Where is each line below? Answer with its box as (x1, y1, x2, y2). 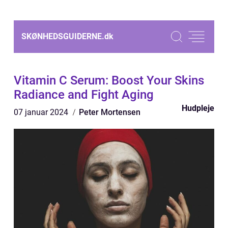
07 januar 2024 (14, 107, 70, 117)
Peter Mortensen (79, 107, 140, 117)
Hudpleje (182, 103, 214, 113)
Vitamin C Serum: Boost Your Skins (14, 73, 204, 88)
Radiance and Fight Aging (14, 88, 154, 102)
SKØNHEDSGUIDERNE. (21, 32, 104, 41)
